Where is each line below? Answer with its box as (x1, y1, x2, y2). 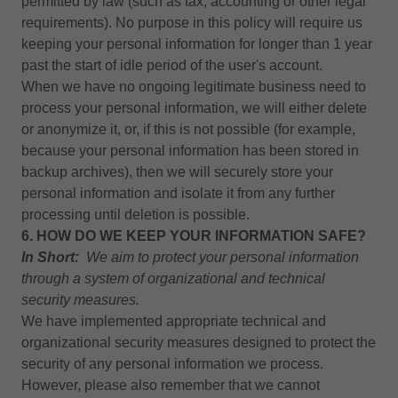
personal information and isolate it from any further (21, 186, 335, 201)
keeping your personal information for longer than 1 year (21, 36, 372, 52)
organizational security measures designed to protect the (21, 335, 376, 350)
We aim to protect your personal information (86, 250, 359, 265)
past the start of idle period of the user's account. (21, 58, 322, 73)
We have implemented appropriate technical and (21, 314, 326, 329)
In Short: (21, 250, 79, 265)
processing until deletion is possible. (21, 207, 250, 222)
